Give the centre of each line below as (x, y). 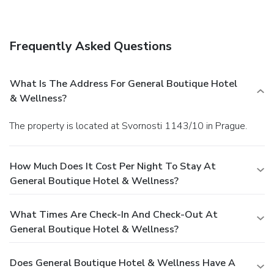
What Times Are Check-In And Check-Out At (114, 214)
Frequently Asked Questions (91, 46)
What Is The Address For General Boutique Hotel (124, 83)
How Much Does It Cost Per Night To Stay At (113, 166)
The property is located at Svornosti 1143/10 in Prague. (131, 126)
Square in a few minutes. (61, 10)
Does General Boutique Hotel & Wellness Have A (123, 263)
